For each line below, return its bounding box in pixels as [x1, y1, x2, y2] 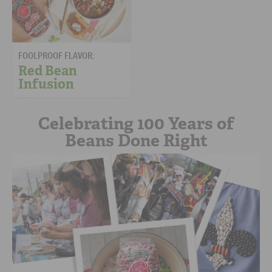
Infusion [18, 75, 74, 93]
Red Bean [18, 61, 77, 80]
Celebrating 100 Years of [38, 112, 234, 135]
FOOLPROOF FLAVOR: [18, 49, 95, 61]
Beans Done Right [64, 129, 208, 152]
